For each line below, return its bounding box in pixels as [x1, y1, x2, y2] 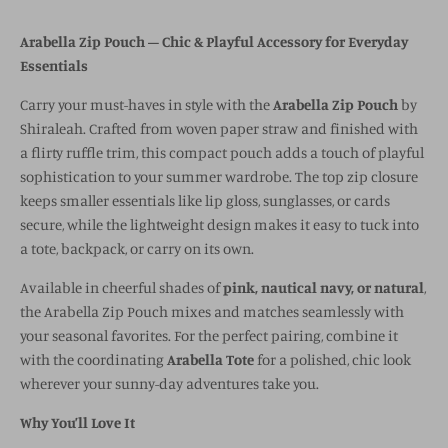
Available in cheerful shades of [20, 277, 223, 297]
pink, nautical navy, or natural [223, 277, 424, 297]
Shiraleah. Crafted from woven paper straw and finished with [20, 118, 418, 138]
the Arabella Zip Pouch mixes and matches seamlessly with [20, 301, 404, 321]
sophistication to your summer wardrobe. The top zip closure [20, 166, 418, 186]
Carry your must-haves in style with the [20, 94, 273, 114]
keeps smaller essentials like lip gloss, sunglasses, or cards [20, 190, 390, 210]
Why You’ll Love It [20, 412, 135, 432]
